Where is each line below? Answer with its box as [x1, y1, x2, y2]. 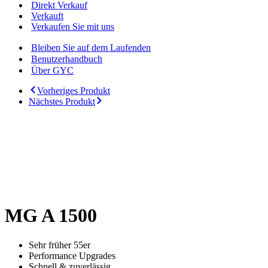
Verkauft [31, 11, 63, 21]
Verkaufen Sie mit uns [31, 22, 114, 32]
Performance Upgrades [29, 250, 115, 261]
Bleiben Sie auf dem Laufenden [31, 42, 151, 53]
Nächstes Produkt [29, 96, 95, 106]
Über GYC [31, 65, 74, 75]
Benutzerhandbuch [31, 54, 102, 64]
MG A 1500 [5, 205, 97, 227]
